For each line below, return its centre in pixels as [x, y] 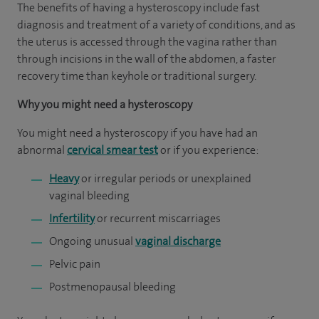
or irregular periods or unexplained [165, 178]
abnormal [42, 150]
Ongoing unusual [92, 241]
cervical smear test [113, 150]
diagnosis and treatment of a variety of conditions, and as [156, 25]
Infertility [72, 218]
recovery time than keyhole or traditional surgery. [137, 76]
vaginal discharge [178, 241]
